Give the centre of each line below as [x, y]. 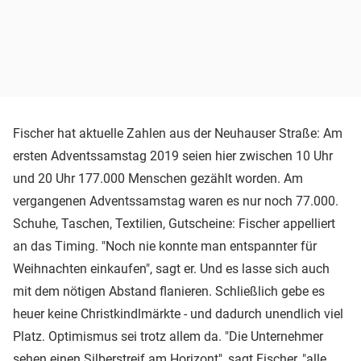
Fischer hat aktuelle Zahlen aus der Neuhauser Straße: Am [178, 133]
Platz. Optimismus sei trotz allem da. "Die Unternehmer [168, 336]
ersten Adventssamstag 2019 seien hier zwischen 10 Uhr [173, 156]
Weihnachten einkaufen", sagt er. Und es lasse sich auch [171, 268]
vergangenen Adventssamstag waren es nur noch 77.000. [176, 201]
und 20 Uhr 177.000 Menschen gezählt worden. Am [158, 178]
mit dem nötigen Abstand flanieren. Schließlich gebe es [169, 291]
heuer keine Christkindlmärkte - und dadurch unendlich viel [178, 313]
